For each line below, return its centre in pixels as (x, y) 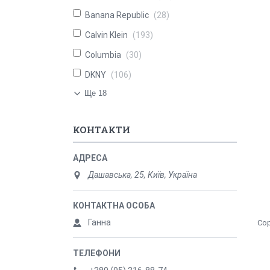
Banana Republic (117, 15)
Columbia (103, 55)
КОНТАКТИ (102, 130)
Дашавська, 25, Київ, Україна (143, 175)
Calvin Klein (106, 35)
